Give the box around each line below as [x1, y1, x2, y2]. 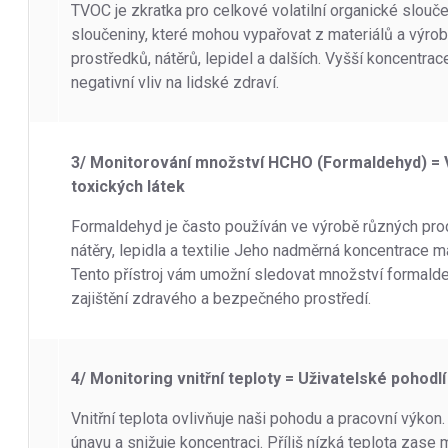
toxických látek [71, 176, 185, 196]
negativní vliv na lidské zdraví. [71, 72, 279, 92]
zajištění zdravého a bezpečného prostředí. [71, 288, 371, 308]
